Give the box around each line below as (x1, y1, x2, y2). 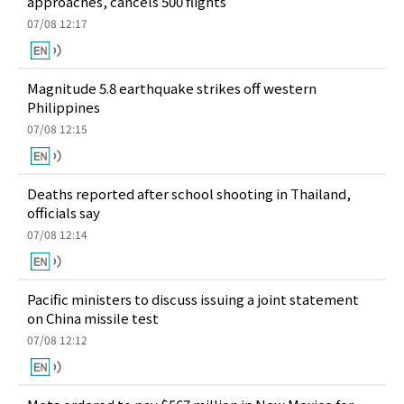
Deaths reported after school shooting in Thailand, (27, 184, 351, 203)
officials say (27, 203, 100, 222)
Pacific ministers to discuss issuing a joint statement (27, 289, 359, 308)
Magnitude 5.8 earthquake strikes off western (27, 78, 317, 97)
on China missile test (27, 308, 159, 327)
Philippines (27, 97, 100, 116)
